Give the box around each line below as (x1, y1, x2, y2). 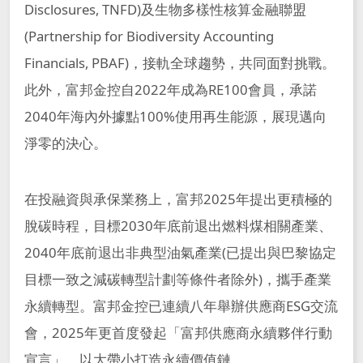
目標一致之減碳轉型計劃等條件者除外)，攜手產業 (23, 269, 331, 288)
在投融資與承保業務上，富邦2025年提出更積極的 (23, 189, 332, 208)
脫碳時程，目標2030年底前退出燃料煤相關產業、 (23, 216, 332, 235)
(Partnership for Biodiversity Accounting (23, 26, 274, 45)
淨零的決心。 (23, 133, 107, 152)
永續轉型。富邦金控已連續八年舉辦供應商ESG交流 (23, 296, 338, 315)
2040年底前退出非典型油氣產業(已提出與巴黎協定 (23, 242, 336, 262)
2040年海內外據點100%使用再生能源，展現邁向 (23, 106, 327, 126)
